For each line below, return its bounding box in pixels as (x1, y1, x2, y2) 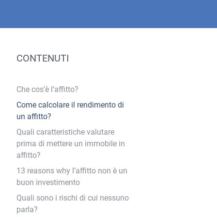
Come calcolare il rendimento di (16, 100, 124, 109)
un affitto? (16, 112, 51, 121)
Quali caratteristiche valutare (16, 127, 114, 137)
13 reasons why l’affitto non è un (16, 166, 127, 175)
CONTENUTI (16, 52, 69, 64)
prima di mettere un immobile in (16, 139, 125, 148)
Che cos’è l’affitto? (16, 85, 78, 94)
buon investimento (16, 178, 80, 187)
